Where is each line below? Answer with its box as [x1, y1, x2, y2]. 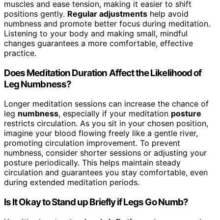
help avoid [147, 8, 189, 19]
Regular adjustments [67, 8, 147, 19]
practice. [4, 48, 36, 58]
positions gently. [4, 8, 67, 19]
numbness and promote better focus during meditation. [4, 18, 210, 28]
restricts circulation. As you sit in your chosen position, [4, 118, 208, 129]
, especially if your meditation [58, 109, 171, 119]
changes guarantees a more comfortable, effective [4, 38, 193, 48]
